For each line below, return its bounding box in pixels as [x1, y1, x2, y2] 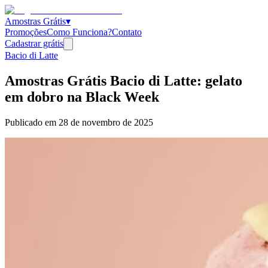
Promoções [5, 27, 47, 37]
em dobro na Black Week [5, 89, 159, 105]
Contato [112, 27, 142, 37]
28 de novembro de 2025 [59, 117, 153, 127]
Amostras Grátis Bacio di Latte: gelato [5, 72, 242, 89]
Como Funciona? [47, 27, 112, 37]
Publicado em [5, 117, 59, 127]
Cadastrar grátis [5, 38, 63, 48]
